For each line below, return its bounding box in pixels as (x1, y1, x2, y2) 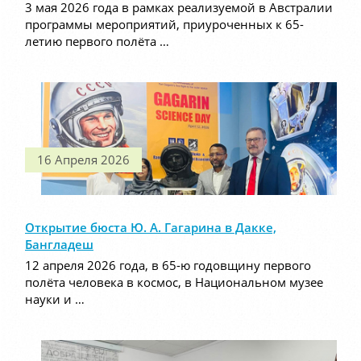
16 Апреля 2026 (37, 151, 130, 168)
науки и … (25, 291, 85, 308)
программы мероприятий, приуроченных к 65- (25, 16, 304, 33)
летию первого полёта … (25, 33, 169, 50)
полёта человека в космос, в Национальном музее (25, 274, 323, 291)
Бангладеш (25, 236, 93, 253)
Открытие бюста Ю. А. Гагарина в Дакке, (25, 219, 276, 236)
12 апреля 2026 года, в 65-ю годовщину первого (25, 257, 311, 274)
